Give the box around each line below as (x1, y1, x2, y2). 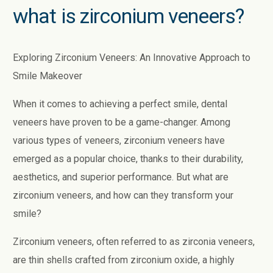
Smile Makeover (13, 69, 83, 82)
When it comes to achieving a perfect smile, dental (13, 97, 228, 110)
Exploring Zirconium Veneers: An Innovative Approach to (13, 51, 251, 63)
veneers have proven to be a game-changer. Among (13, 116, 231, 128)
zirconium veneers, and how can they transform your (13, 189, 234, 201)
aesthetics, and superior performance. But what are (13, 171, 229, 183)
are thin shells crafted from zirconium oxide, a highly (13, 253, 235, 266)
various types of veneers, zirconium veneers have (13, 134, 225, 146)
